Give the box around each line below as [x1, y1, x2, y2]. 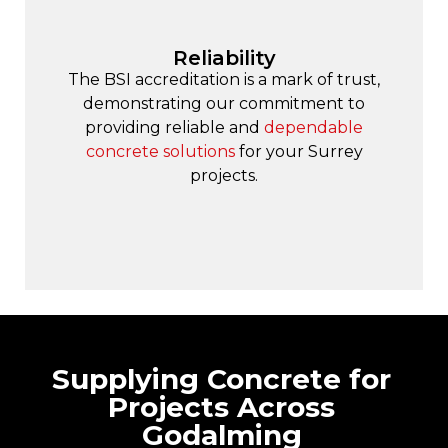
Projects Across [108, 389, 335, 424]
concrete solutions [85, 141, 235, 161]
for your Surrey [234, 141, 363, 161]
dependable [264, 117, 363, 137]
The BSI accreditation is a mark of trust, [68, 69, 380, 89]
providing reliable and [85, 117, 264, 137]
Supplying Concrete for [52, 361, 391, 396]
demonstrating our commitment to [83, 93, 365, 113]
